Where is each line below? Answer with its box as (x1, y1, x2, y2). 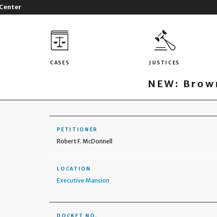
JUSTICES (149, 59, 180, 66)
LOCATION (57, 166, 91, 172)
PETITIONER (57, 126, 98, 133)
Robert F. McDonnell (57, 138, 113, 145)
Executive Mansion (57, 177, 110, 184)
